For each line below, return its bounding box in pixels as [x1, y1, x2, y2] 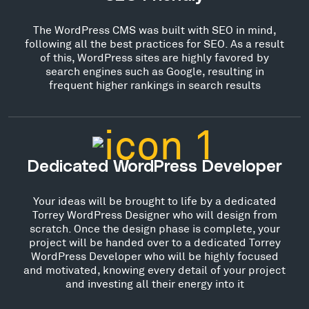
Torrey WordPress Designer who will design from [32, 208, 277, 221]
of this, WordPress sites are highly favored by [40, 50, 269, 63]
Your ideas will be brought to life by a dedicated [32, 194, 277, 207]
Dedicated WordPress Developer [27, 159, 282, 175]
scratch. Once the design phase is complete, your [29, 221, 280, 235]
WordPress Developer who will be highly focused [30, 249, 279, 262]
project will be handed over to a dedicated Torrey [28, 235, 281, 248]
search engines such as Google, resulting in [45, 64, 264, 77]
